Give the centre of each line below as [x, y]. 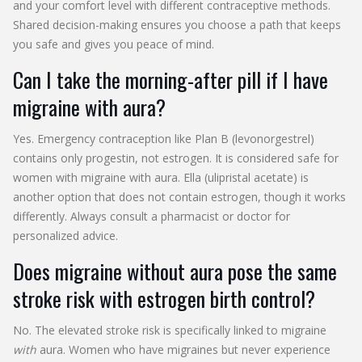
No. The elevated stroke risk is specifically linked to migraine [170, 330]
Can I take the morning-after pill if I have [170, 79]
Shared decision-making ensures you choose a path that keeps [177, 24]
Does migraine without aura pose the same [175, 271]
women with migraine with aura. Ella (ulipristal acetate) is [161, 177]
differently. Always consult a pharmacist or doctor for [152, 216]
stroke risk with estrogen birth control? [164, 298]
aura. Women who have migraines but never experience [183, 349]
